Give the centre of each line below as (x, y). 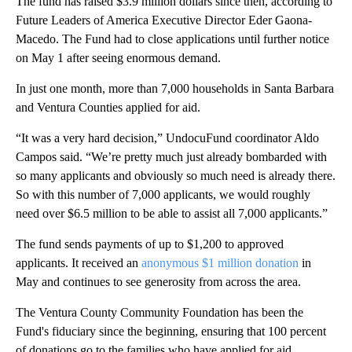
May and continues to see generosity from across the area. (158, 281)
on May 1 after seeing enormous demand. (118, 57)
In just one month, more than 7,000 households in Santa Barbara (175, 88)
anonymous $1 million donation (220, 262)
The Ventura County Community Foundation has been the (159, 312)
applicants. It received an (79, 262)
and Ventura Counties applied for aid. (108, 107)
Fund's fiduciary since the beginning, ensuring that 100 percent (171, 331)
